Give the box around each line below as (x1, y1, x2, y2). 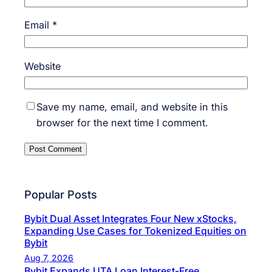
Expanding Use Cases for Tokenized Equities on (24, 224, 246, 237)
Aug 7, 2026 (24, 252, 73, 263)
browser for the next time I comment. (36, 116, 208, 129)
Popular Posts (24, 187, 97, 201)
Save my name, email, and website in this (36, 100, 228, 113)
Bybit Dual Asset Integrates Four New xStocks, (24, 212, 237, 225)
